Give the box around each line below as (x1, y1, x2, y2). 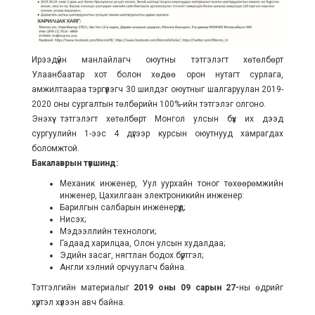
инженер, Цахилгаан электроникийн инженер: (59, 190, 244, 200)
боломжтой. (31, 143, 79, 153)
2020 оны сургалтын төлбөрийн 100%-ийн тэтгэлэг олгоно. (31, 98, 266, 109)
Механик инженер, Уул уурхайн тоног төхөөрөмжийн (59, 178, 284, 188)
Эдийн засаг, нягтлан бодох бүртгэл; (59, 250, 203, 260)
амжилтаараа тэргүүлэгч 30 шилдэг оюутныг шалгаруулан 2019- (31, 84, 284, 94)
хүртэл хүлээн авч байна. (31, 297, 125, 307)
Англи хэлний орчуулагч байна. (59, 262, 186, 272)
